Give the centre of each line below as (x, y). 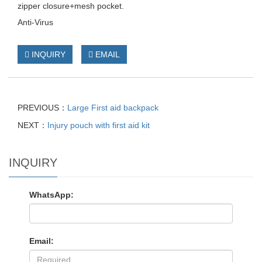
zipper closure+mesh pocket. (71, 6)
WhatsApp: (51, 195)
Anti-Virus (35, 22)
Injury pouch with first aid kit (99, 125)
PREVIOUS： (42, 108)
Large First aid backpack (113, 108)
